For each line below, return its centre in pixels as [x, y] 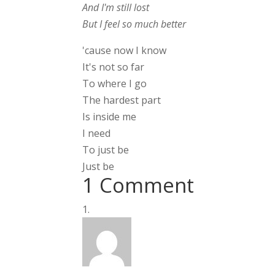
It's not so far [114, 67]
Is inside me [110, 117]
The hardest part [122, 100]
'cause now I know [125, 51]
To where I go [115, 84]
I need [97, 134]
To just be [106, 150]
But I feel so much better [134, 24]
